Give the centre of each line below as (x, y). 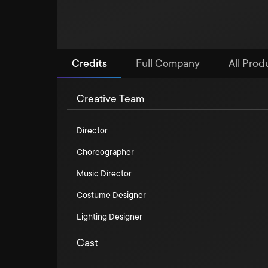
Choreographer (105, 152)
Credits (89, 63)
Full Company (168, 63)
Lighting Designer (109, 217)
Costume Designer (111, 195)
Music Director (104, 173)
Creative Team (110, 99)
